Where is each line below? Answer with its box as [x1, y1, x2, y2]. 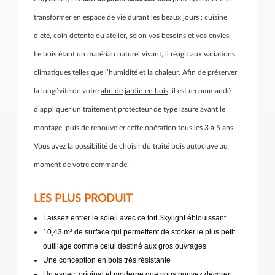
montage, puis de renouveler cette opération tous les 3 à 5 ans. [34, 124, 235, 131]
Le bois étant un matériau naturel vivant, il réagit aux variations [34, 50, 235, 58]
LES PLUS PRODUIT [34, 193, 133, 204]
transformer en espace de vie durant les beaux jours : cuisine [34, 14, 227, 21]
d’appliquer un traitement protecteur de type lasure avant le [34, 106, 225, 113]
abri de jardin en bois [101, 87, 168, 95]
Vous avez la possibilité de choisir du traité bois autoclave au [34, 142, 228, 150]
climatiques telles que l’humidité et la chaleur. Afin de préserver [34, 69, 237, 76]
